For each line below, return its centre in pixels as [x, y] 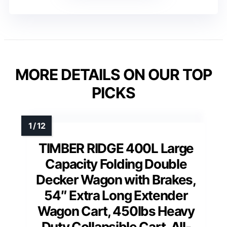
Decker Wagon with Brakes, [116, 180]
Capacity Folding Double [116, 164]
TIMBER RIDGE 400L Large [116, 148]
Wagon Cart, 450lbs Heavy [116, 211]
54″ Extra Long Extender [116, 196]
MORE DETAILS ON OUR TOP [113, 75]
